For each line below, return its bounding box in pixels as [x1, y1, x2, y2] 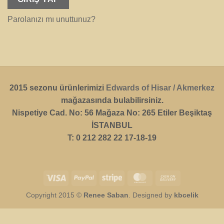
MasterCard [149, 172, 187, 181]
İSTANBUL [91, 121, 132, 130]
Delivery [177, 195, 203, 204]
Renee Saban [83, 191, 128, 199]
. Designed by [128, 191, 174, 199]
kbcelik [173, 191, 198, 199]
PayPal [93, 172, 115, 181]
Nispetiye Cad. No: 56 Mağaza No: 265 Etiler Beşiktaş [12, 108, 212, 117]
